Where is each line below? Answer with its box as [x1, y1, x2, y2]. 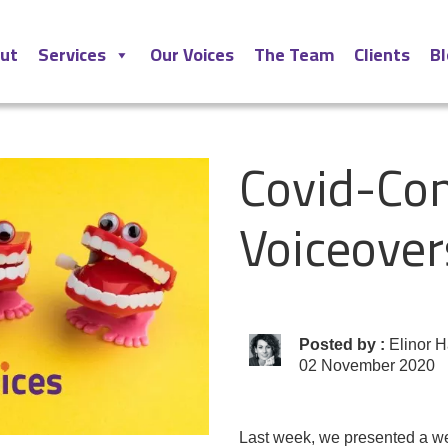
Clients [354, 38, 410, 71]
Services [38, 38, 106, 71]
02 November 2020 [299, 357, 435, 374]
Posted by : [299, 336, 385, 353]
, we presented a [311, 429, 432, 446]
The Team [254, 38, 334, 71]
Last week [239, 429, 311, 446]
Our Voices [150, 38, 234, 71]
